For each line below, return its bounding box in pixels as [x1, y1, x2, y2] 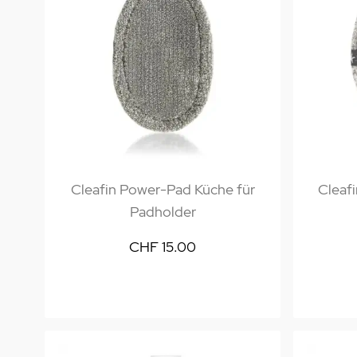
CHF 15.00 [129, 237, 196, 256]
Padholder [129, 202, 196, 221]
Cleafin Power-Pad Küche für [70, 180, 255, 198]
